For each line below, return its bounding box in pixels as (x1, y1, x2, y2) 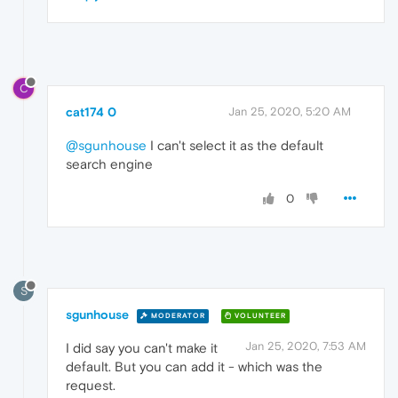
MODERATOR (148, 312, 205, 321)
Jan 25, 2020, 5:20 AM (228, 104, 351, 118)
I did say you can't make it (66, 340, 218, 356)
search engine (66, 155, 153, 171)
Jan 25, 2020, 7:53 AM (245, 339, 366, 354)
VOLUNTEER (232, 312, 286, 321)
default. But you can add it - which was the (66, 359, 322, 375)
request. (66, 378, 115, 394)
